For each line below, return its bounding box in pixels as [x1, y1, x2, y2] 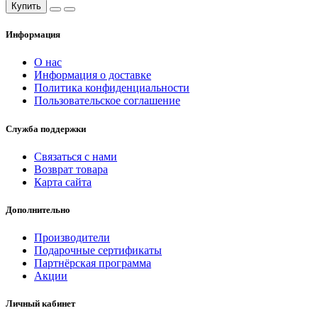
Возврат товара [34, 163, 108, 175]
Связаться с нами [34, 150, 117, 163]
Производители [34, 231, 110, 244]
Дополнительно [6, 204, 70, 215]
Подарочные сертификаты [34, 244, 162, 257]
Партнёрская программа [34, 257, 151, 270]
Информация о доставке [34, 69, 151, 82]
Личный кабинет [6, 298, 75, 309]
